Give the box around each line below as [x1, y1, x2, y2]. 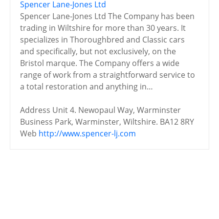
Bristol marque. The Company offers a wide [20, 57, 179, 68]
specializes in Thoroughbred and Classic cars [20, 34, 185, 45]
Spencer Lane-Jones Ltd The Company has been [20, 10, 195, 22]
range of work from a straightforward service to [20, 69, 195, 80]
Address [20, 104, 50, 115]
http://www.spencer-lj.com [39, 128, 136, 139]
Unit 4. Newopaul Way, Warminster [52, 104, 181, 115]
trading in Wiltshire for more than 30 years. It [20, 22, 186, 33]
